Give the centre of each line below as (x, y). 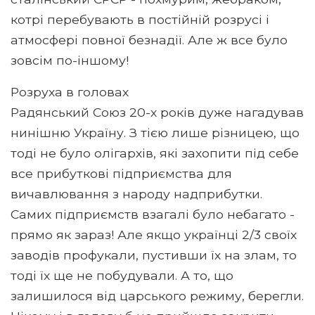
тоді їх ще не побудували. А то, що (122, 275)
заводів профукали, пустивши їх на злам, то (154, 255)
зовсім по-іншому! (70, 60)
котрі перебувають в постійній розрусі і (140, 19)
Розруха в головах (70, 91)
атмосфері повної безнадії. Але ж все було (149, 39)
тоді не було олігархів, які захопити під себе (155, 153)
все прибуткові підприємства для (121, 173)
